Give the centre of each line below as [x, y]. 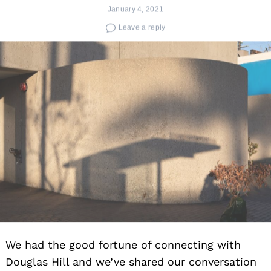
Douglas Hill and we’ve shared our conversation [131, 261]
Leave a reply [142, 25]
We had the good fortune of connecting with [123, 244]
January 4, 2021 [135, 7]
